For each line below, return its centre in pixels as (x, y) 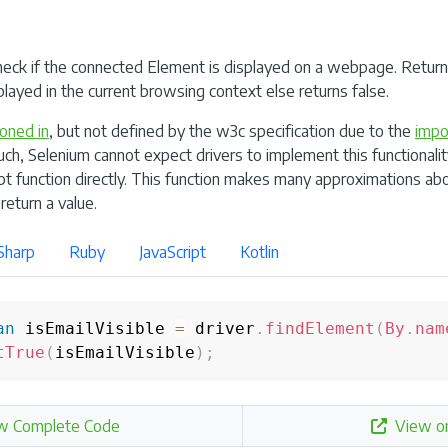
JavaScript (172, 252)
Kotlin (259, 252)
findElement (320, 328)
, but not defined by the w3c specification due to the (232, 131)
